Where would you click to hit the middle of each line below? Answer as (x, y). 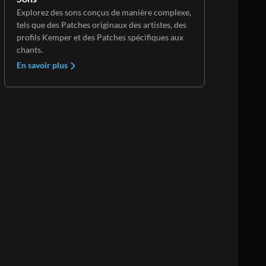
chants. (30, 49)
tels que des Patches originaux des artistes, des (102, 24)
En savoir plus (43, 65)
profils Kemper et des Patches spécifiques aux (100, 37)
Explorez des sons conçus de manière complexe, (104, 12)
